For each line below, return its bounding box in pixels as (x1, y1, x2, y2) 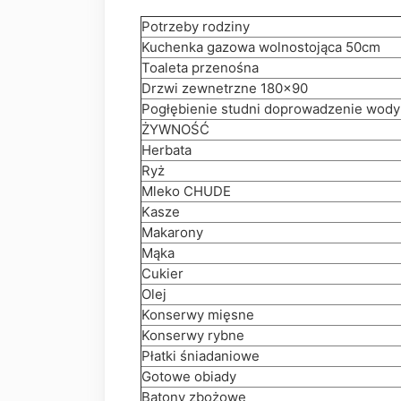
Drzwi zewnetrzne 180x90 (141, 80, 308, 98)
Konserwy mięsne (141, 306, 254, 324)
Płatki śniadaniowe (141, 347, 260, 365)
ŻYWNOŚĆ (141, 121, 209, 139)
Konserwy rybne (141, 327, 244, 345)
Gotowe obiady (141, 368, 236, 386)
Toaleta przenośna (141, 59, 259, 77)
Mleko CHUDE (141, 183, 231, 200)
